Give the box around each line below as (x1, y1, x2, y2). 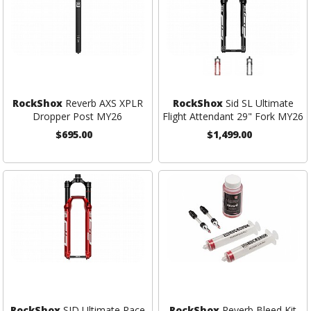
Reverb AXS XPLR (62, 96, 143, 110)
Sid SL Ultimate (222, 96, 294, 110)
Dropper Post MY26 (33, 110, 123, 124)
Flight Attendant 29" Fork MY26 (162, 110, 304, 124)
